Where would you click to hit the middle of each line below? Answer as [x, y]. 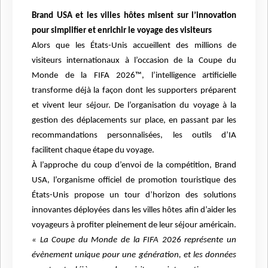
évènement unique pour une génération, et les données [134, 255]
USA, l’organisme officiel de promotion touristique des [134, 181]
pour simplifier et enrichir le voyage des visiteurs [122, 31]
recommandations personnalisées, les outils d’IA [134, 136]
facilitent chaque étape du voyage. [93, 151]
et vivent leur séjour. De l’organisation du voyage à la [134, 106]
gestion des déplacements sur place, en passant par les [134, 121]
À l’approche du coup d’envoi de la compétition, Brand [134, 166]
